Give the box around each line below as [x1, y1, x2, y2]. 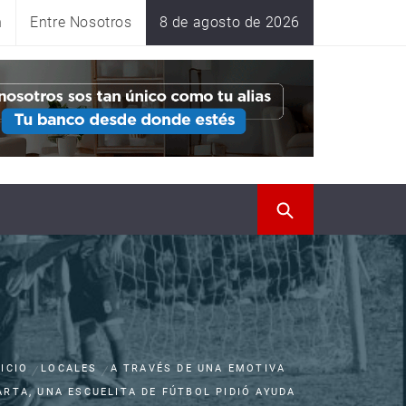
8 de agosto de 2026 [159, 14, 300, 31]
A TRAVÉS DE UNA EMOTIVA [110, 362, 286, 374]
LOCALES [41, 362, 98, 374]
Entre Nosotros [30, 14, 132, 31]
